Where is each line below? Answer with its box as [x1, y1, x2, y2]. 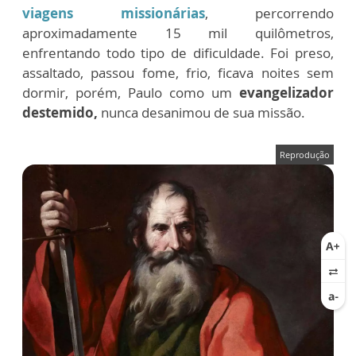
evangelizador [232, 83, 334, 102]
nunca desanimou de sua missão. [101, 103, 308, 122]
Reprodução [280, 148, 330, 161]
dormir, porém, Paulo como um [22, 83, 232, 102]
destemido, [22, 103, 101, 122]
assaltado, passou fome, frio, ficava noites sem [22, 63, 334, 82]
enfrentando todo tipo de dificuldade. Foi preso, [22, 43, 334, 62]
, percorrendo [204, 3, 334, 22]
